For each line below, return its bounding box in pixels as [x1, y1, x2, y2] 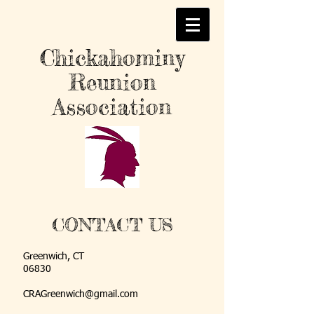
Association [53, 93, 172, 121]
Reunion [68, 69, 156, 96]
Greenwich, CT [23, 252, 84, 261]
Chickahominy [40, 44, 184, 71]
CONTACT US [51, 214, 173, 235]
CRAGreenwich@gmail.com [23, 289, 138, 299]
